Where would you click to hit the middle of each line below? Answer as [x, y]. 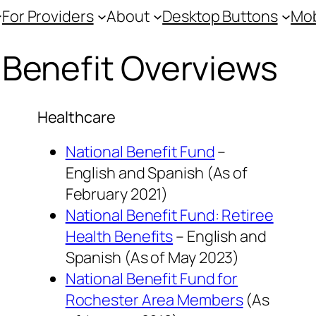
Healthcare [76, 117]
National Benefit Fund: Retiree [169, 215]
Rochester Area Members [154, 300]
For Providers [48, 16]
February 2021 [114, 194]
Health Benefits [119, 237]
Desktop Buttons [220, 16]
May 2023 [201, 258]
